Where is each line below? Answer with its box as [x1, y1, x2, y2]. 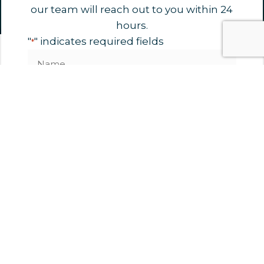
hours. [115, 19, 148, 31]
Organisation [27, 173, 80, 183]
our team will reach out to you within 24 [31, 4, 233, 15]
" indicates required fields [34, 35, 164, 47]
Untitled [27, 214, 60, 223]
